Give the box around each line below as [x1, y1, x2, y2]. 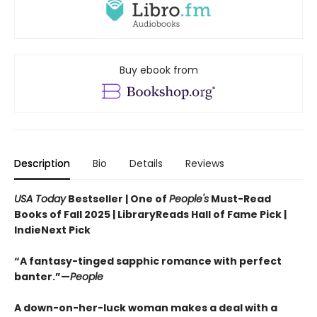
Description [14, 156, 70, 171]
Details [129, 156, 163, 171]
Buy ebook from [119, 62, 198, 77]
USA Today [14, 192, 66, 207]
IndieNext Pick [14, 223, 91, 238]
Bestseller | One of [66, 192, 169, 207]
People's [169, 192, 209, 207]
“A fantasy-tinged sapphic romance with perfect [14, 254, 282, 269]
